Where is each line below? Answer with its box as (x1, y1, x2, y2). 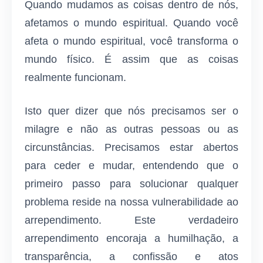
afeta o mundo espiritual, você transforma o (25, 35, 238, 48)
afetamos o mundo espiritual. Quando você (25, 17, 238, 29)
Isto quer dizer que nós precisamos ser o (25, 105, 238, 117)
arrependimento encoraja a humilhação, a (25, 232, 238, 245)
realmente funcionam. (25, 72, 126, 84)
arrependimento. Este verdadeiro (25, 214, 238, 227)
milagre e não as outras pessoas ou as (25, 123, 238, 136)
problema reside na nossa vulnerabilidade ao (25, 196, 238, 208)
